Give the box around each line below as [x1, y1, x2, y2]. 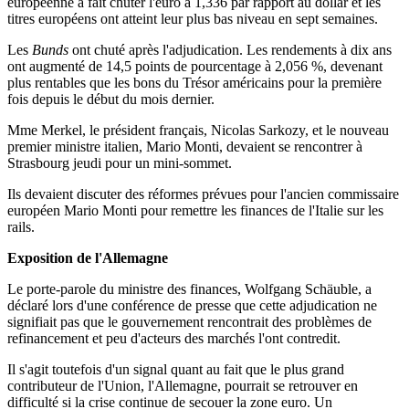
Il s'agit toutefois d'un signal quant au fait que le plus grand [7, 362, 344, 378]
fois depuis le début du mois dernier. [7, 91, 215, 108]
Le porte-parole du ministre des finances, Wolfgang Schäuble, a [7, 281, 372, 298]
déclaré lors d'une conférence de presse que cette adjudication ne [7, 298, 377, 314]
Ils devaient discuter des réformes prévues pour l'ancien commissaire [7, 186, 399, 203]
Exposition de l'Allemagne [7, 250, 168, 267]
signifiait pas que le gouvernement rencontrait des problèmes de [7, 314, 372, 330]
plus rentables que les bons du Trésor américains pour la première [7, 75, 382, 91]
